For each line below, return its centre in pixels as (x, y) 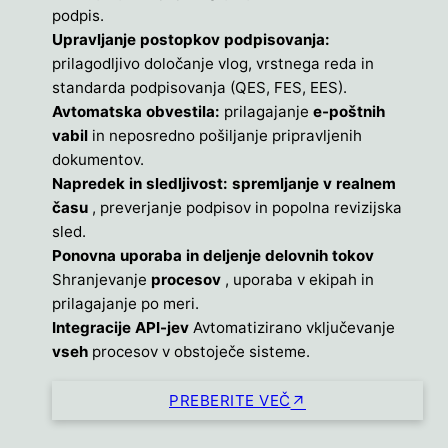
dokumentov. (98, 160)
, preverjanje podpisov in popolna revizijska (247, 208)
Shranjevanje (101, 280)
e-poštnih (349, 112)
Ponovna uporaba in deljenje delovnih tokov (213, 256)
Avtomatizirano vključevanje (294, 328)
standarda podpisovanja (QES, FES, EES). (199, 88)
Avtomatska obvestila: (138, 112)
